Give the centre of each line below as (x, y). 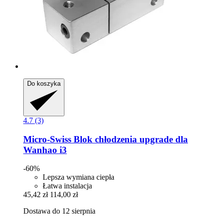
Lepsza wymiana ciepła (78, 177)
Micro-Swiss (47, 139)
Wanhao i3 (45, 150)
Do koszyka (44, 84)
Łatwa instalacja (67, 186)
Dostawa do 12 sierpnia (59, 211)
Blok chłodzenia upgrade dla (130, 139)
